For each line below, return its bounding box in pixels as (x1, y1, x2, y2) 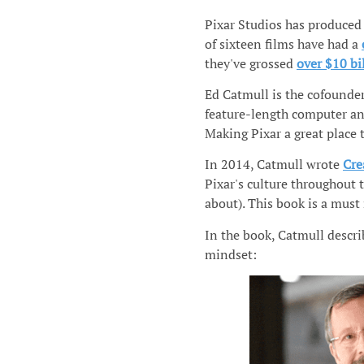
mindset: (204, 245, 257, 263)
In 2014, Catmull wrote (204, 155, 343, 174)
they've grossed (204, 54, 297, 72)
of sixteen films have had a (204, 34, 362, 53)
